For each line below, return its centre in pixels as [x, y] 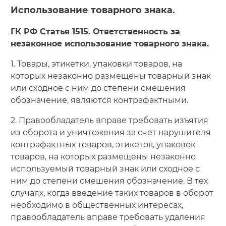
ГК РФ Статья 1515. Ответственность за [95, 31]
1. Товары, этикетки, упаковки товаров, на [96, 64]
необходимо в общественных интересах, [97, 205]
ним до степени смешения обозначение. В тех [109, 181]
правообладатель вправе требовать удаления [108, 217]
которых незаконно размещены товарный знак [110, 76]
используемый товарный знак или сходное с [105, 168]
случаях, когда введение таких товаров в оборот [112, 193]
